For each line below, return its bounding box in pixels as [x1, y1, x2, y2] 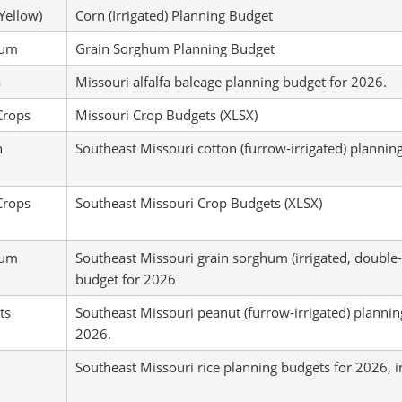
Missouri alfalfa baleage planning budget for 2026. [74, 73, 387, 91]
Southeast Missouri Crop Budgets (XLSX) [74, 194, 322, 212]
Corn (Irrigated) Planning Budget [74, 6, 273, 24]
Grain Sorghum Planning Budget [74, 39, 275, 57]
